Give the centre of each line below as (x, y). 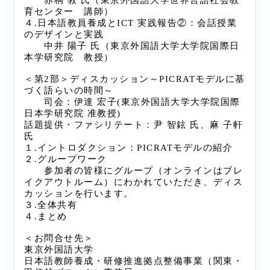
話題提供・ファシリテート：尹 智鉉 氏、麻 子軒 (133, 125)
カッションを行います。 (79, 194)
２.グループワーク (66, 159)
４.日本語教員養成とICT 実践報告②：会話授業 (130, 23)
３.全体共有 (51, 205)
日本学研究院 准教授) (73, 114)
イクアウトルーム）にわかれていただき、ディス (133, 182)
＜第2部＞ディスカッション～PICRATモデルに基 (135, 79)
